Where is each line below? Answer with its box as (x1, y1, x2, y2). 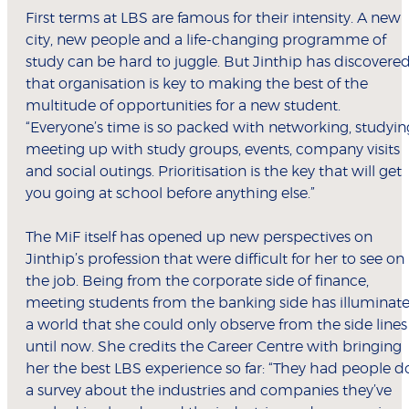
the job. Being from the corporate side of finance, (26, 274, 369, 289)
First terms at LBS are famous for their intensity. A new (26, 11, 401, 26)
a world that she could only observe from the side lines (26, 318, 407, 333)
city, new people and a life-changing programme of (26, 33, 386, 48)
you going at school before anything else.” (26, 186, 315, 202)
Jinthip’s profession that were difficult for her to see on (26, 252, 404, 267)
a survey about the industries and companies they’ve (26, 383, 392, 399)
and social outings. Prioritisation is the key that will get (26, 164, 402, 180)
